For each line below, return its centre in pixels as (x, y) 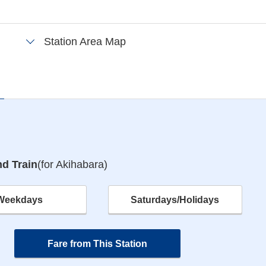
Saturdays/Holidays (175, 200)
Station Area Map (85, 42)
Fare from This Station (97, 244)
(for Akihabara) (72, 165)
